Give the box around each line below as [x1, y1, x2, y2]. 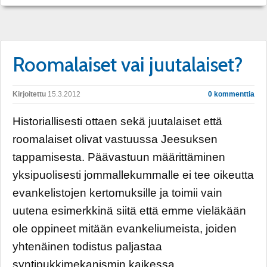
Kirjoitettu [13, 89, 46, 98]
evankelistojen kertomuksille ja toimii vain [13, 186, 222, 199]
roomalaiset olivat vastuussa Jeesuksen [13, 132, 218, 145]
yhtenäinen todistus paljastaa [13, 240, 162, 253]
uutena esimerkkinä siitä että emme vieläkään [13, 204, 246, 217]
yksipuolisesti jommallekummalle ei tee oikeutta [13, 168, 254, 181]
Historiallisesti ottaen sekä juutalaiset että [13, 114, 222, 128]
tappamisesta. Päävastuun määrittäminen [13, 150, 225, 163]
